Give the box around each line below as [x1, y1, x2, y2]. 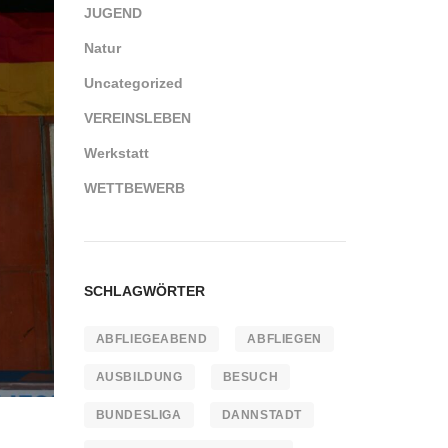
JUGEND [83, 5, 142, 21]
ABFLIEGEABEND [95, 332, 208, 346]
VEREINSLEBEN [83, 110, 191, 126]
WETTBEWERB [83, 180, 185, 196]
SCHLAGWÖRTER [83, 283, 205, 299]
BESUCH [222, 370, 279, 384]
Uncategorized [83, 75, 183, 91]
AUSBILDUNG [95, 370, 183, 384]
